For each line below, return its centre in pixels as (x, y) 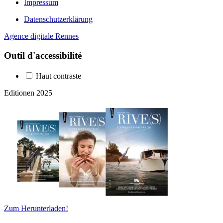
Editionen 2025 (28, 93)
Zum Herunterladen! (36, 208)
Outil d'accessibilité (43, 55)
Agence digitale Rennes (41, 36)
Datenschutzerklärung (58, 19)
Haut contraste (57, 76)
